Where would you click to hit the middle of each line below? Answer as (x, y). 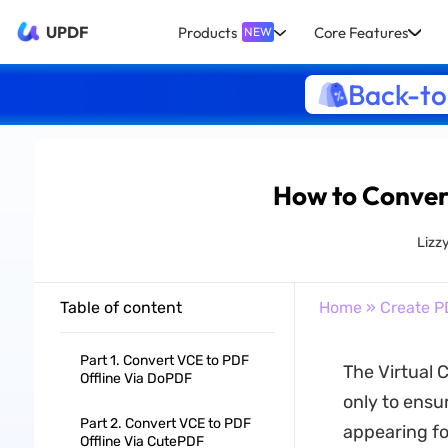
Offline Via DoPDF (135, 378)
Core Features (361, 32)
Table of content (120, 307)
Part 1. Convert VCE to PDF (164, 360)
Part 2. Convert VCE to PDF (165, 423)
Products (207, 32)
